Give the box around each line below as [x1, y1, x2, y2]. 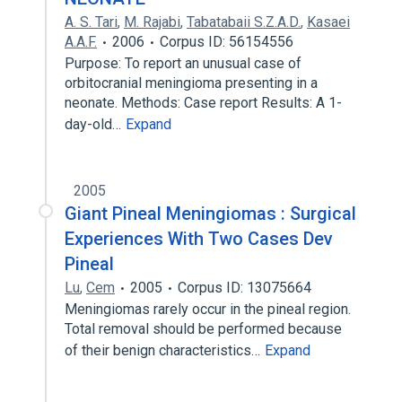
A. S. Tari [65, 13, 118, 31]
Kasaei [307, 13, 350, 31]
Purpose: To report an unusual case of [65, 55, 301, 72]
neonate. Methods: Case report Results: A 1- [65, 94, 342, 111]
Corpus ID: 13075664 [178, 279, 311, 296]
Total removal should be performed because [65, 320, 342, 337]
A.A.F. [65, 33, 97, 50]
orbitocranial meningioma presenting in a [65, 74, 318, 92]
